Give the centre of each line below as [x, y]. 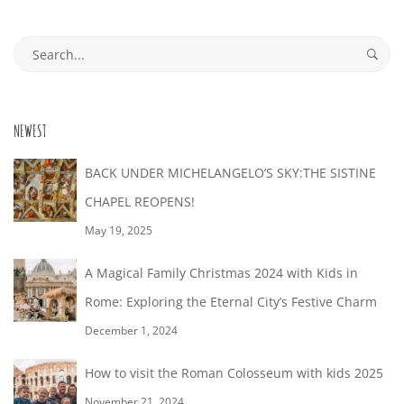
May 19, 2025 [119, 230]
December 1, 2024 [131, 331]
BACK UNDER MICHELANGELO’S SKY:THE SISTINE [230, 173]
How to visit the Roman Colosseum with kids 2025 [234, 373]
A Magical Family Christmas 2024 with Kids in [221, 273]
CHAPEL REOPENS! [140, 202]
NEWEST [30, 131]
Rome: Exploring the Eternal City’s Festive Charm [231, 302]
